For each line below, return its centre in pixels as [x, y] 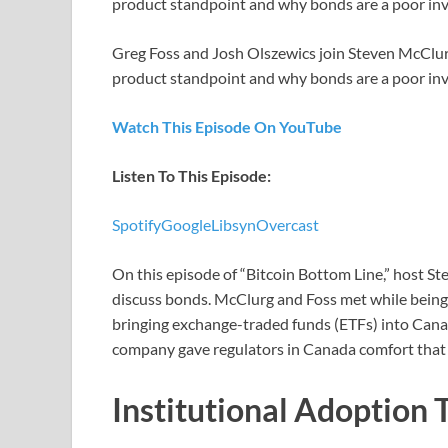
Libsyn [233, 224]
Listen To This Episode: [191, 175]
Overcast [287, 224]
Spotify [136, 224]
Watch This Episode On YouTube [227, 126]
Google [186, 224]
